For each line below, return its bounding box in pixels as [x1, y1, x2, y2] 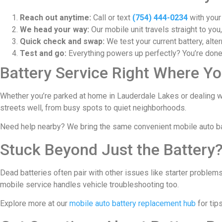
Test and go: [20, 48, 66, 58]
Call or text [91, 12, 132, 22]
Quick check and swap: [20, 36, 105, 46]
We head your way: [20, 24, 89, 34]
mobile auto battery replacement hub [69, 199, 196, 209]
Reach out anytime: [20, 12, 91, 22]
